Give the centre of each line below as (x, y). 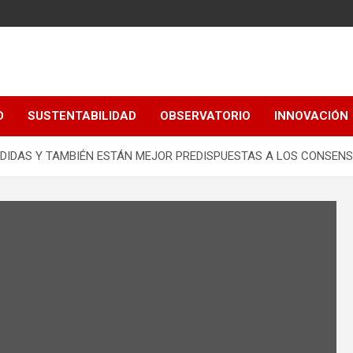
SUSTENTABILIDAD (82, 116)
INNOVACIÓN (311, 116)
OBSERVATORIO (205, 116)
